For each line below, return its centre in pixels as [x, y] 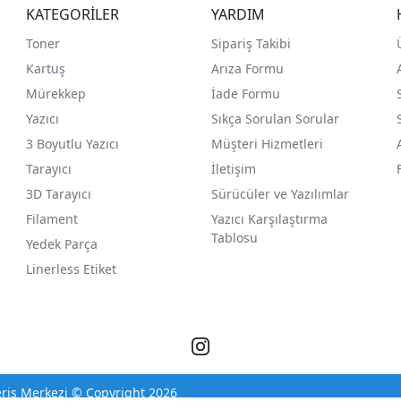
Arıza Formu [247, 68]
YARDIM [238, 14]
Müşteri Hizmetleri [267, 143]
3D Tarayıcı [59, 193]
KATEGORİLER [73, 14]
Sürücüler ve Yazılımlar [280, 193]
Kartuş [46, 68]
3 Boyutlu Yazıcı [73, 143]
